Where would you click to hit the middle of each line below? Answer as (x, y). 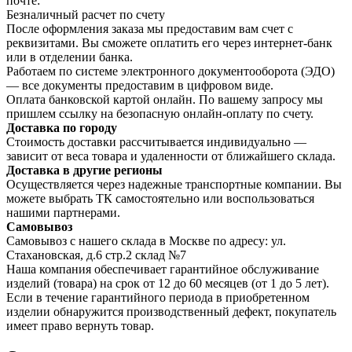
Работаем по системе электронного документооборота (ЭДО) (170, 71)
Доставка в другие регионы (84, 170)
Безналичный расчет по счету (86, 14)
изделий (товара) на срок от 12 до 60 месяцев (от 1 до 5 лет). (168, 283)
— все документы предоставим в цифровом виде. (140, 85)
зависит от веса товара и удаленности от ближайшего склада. (171, 156)
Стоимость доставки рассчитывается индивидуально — (156, 141)
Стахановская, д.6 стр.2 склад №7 (96, 255)
